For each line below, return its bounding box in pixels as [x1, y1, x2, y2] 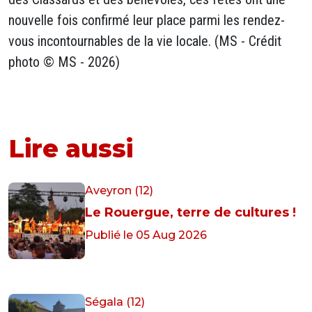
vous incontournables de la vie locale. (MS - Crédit [8, 33, 281, 49]
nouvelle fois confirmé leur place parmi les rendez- [8, 12, 285, 29]
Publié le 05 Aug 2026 [85, 228, 207, 242]
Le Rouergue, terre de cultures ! [85, 205, 296, 220]
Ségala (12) [85, 295, 145, 309]
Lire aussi [8, 133, 133, 164]
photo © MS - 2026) [8, 54, 120, 70]
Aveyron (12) [85, 184, 153, 197]
